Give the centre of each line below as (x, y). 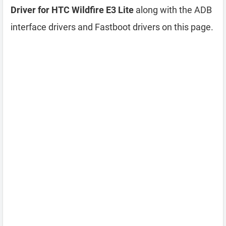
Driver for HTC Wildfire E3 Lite (72, 10)
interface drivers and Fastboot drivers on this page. (112, 27)
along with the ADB (173, 10)
